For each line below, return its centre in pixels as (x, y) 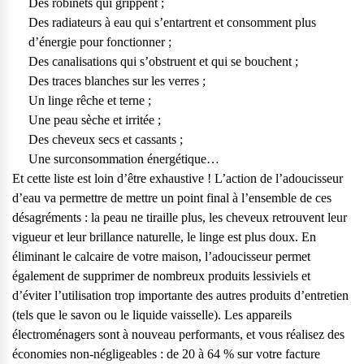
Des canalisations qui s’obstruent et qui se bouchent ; (163, 61)
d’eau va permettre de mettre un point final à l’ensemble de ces (172, 198)
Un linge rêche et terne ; (90, 100)
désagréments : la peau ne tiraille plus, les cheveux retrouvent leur (180, 217)
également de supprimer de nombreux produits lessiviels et (161, 276)
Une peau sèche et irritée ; (95, 120)
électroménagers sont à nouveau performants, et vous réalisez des (178, 334)
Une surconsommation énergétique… (124, 159)
